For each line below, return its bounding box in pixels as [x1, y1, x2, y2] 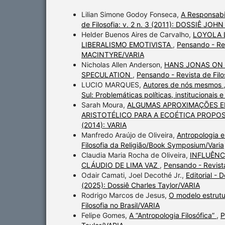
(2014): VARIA [81, 121, 127, 130]
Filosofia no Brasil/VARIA [81, 201, 160, 210]
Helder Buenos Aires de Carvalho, [81, 30, 193, 39]
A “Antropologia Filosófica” [129, 211, 216, 220]
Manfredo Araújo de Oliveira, [81, 131, 177, 140]
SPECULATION [81, 70, 133, 79]
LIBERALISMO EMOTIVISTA [81, 40, 173, 49]
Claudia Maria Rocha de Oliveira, [81, 151, 190, 160]
